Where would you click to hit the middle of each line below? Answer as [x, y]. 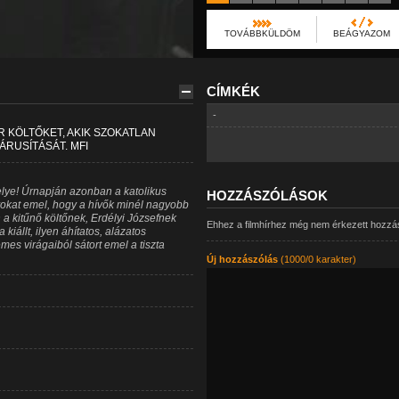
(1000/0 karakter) [317, 259]
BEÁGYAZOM [361, 33]
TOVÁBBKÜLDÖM [262, 33]
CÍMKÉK [233, 91]
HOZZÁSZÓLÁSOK [267, 195]
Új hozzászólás [242, 259]
